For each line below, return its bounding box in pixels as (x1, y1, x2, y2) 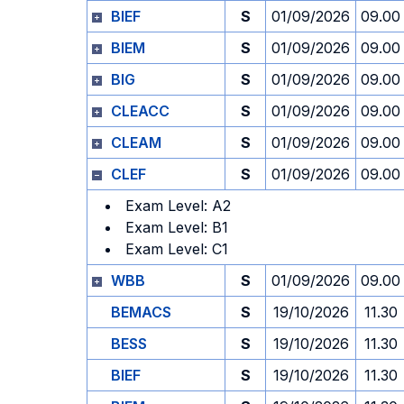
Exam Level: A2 (125, 197, 231, 215)
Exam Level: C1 (125, 240, 228, 258)
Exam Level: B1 (125, 218, 228, 236)
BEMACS (111, 303, 171, 321)
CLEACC (111, 102, 170, 120)
